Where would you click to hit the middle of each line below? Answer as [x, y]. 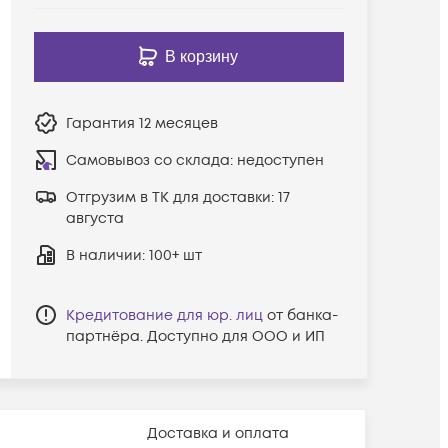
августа [94, 218]
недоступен [280, 160]
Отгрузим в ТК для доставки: [171, 197]
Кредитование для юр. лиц [164, 315]
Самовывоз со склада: [151, 160]
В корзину [202, 56]
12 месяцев [178, 123]
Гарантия [102, 123]
